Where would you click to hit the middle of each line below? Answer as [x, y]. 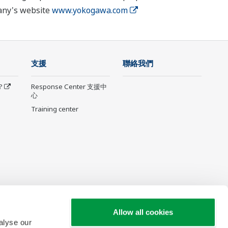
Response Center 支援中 [69, 87]
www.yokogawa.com [90, 10]
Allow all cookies [143, 212]
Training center [55, 109]
